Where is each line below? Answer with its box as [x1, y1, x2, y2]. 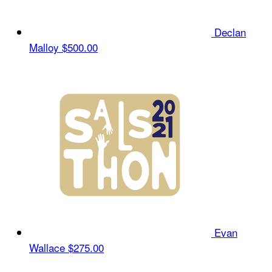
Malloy [29, 39, 62, 55]
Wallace [29, 239, 68, 255]
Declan [214, 24, 246, 39]
